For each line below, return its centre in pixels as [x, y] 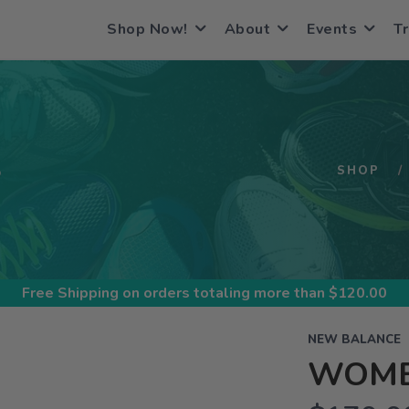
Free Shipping [70, 293]
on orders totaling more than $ [228, 293]
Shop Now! [147, 29]
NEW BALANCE [354, 340]
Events [332, 29]
